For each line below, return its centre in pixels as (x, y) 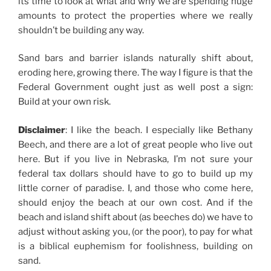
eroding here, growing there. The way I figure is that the (135, 73)
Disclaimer (42, 130)
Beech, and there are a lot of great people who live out (135, 144)
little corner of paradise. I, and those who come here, (135, 188)
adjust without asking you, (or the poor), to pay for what (135, 231)
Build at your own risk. (64, 102)
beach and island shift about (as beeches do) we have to (135, 217)
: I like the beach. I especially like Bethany (159, 130)
